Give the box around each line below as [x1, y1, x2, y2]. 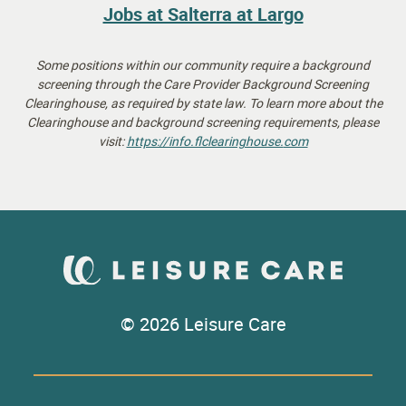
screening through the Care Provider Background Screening [37, 75, 369, 93]
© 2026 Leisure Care [120, 312, 286, 337]
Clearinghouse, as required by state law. [24, 94, 249, 112]
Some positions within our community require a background [36, 56, 370, 74]
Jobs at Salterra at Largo [102, 2, 304, 27]
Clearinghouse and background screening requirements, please [27, 113, 379, 131]
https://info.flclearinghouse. [126, 132, 284, 150]
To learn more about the [248, 94, 382, 112]
